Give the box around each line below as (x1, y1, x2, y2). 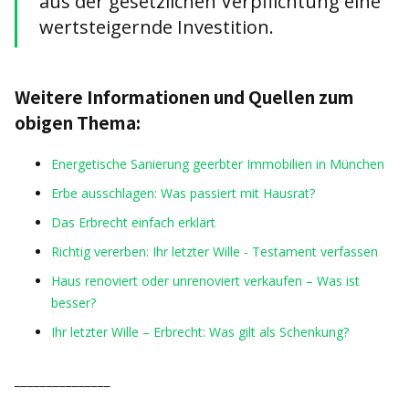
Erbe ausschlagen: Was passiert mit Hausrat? (51, 184, 315, 202)
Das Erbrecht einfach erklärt (51, 214, 215, 231)
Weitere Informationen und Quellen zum (15, 84, 354, 109)
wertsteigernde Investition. (39, 15, 274, 39)
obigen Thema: (15, 110, 141, 134)
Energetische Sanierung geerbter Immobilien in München (51, 155, 384, 173)
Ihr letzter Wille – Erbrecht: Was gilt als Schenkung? (51, 323, 349, 341)
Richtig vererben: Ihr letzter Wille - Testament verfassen (51, 243, 378, 260)
